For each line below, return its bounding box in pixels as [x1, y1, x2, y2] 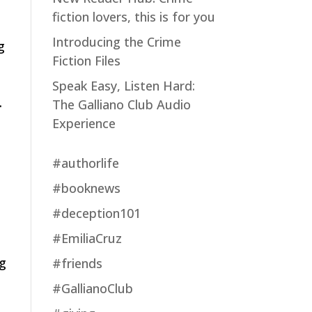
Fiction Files [52, 52, 120, 69]
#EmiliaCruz [52, 230, 122, 247]
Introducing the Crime [52, 33, 181, 50]
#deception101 [52, 205, 141, 221]
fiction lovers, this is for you [52, 8, 215, 25]
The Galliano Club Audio [52, 96, 191, 113]
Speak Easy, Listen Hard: [52, 77, 195, 94]
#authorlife [52, 155, 119, 171]
